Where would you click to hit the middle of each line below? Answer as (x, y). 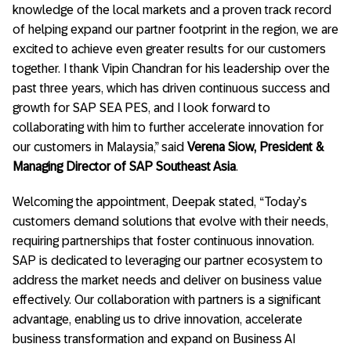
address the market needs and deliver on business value (167, 280)
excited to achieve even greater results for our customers (169, 49)
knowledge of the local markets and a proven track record (172, 9)
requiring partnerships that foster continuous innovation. (163, 241)
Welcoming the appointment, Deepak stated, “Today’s (160, 201)
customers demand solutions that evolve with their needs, (170, 221)
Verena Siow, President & (255, 147)
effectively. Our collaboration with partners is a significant (167, 299)
